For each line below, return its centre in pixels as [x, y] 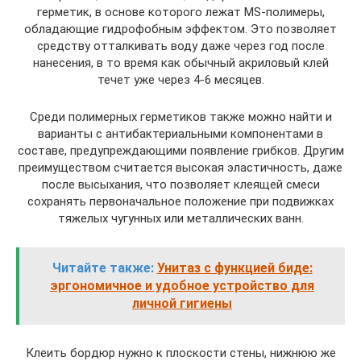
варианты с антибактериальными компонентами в [180, 134]
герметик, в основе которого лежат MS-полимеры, [180, 12]
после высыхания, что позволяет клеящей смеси [180, 185]
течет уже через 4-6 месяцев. [180, 80]
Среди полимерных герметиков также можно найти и [180, 117]
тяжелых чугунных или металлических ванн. [180, 218]
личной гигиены [182, 303]
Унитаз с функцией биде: [234, 268]
